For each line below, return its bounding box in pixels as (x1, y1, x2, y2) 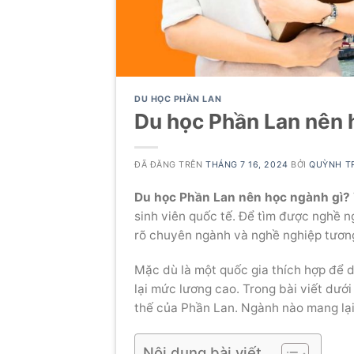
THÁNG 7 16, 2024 (205, 160, 288, 171)
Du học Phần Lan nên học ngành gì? (134, 190, 351, 205)
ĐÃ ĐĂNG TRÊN (134, 160, 206, 171)
